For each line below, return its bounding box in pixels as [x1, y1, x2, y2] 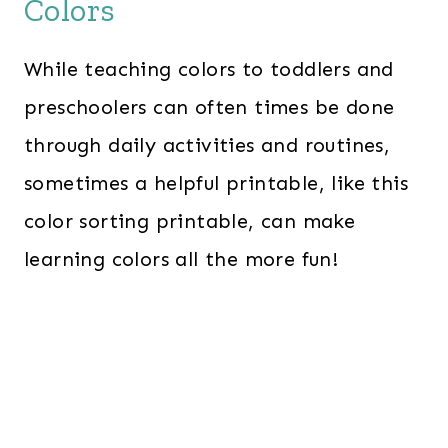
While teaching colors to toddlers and [24, 57, 394, 82]
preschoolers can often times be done [24, 95, 395, 120]
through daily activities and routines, [24, 133, 391, 158]
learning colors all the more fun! [24, 247, 339, 272]
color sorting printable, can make [24, 209, 356, 234]
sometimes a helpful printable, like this [24, 171, 408, 196]
